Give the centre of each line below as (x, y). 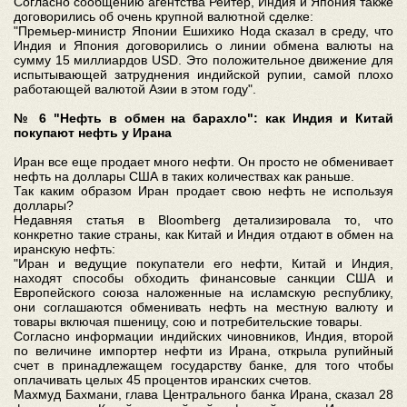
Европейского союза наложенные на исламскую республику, (203, 292)
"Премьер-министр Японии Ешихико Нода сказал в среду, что (203, 30)
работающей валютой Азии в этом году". (135, 89)
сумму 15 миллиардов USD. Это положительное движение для (203, 60)
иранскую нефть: (65, 248)
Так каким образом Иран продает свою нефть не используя (203, 190)
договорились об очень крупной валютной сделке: (164, 16)
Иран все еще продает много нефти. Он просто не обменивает (203, 161)
